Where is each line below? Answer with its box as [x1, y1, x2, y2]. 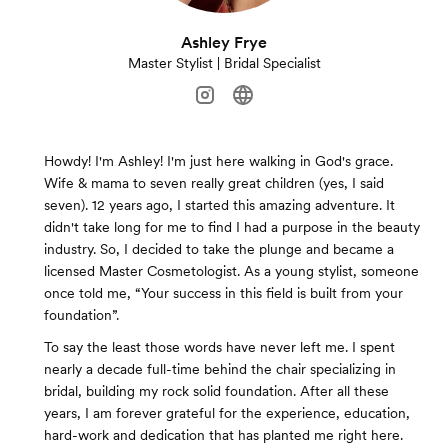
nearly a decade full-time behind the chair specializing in [44, 361, 396, 377]
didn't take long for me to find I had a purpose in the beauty [44, 219, 420, 235]
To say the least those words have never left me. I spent [44, 339, 395, 355]
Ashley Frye [181, 33, 267, 52]
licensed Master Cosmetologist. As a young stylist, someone [44, 263, 419, 279]
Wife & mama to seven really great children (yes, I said [44, 175, 384, 191]
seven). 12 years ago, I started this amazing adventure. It [44, 197, 395, 213]
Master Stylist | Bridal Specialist [127, 55, 321, 71]
